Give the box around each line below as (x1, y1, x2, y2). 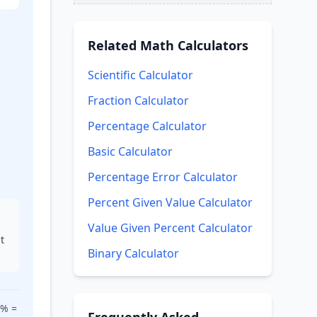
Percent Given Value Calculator (88, 195, 253, 210)
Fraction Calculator (88, 93, 189, 108)
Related (88, 37, 140, 54)
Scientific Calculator (88, 67, 193, 83)
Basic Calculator (88, 144, 173, 159)
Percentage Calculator (88, 118, 207, 134)
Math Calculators (140, 37, 248, 54)
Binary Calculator (88, 246, 179, 261)
